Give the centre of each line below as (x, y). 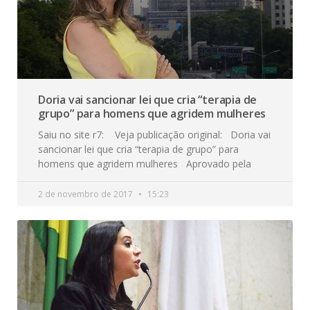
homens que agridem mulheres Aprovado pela (145, 163)
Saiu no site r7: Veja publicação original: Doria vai (154, 134)
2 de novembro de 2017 (86, 194)
